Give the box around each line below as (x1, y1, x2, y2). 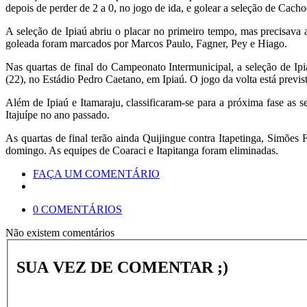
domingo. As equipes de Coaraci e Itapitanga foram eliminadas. (5, 145, 278, 156)
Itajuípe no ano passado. (5, 109, 110, 121)
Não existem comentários (5, 227, 114, 238)
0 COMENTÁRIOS (33, 204, 122, 215)
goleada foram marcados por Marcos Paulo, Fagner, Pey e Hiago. (5, 38, 287, 49)
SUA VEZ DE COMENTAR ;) (16, 258, 228, 276)
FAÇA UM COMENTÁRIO (33, 168, 160, 180)
